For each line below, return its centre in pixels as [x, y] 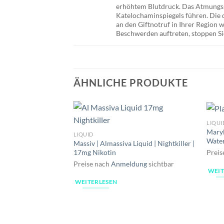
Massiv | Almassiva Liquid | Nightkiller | [134, 143]
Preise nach [92, 163]
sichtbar [160, 163]
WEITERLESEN [96, 182]
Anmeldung [129, 163]
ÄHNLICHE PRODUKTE [131, 82]
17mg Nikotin [94, 152]
